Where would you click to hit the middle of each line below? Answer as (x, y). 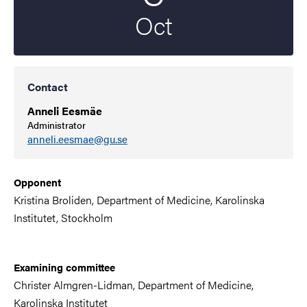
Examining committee (64, 267)
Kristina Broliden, (55, 199)
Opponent (37, 182)
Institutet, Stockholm (63, 217)
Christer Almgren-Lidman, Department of (109, 284)
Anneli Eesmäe (65, 111)
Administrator (57, 125)
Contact (48, 87)
